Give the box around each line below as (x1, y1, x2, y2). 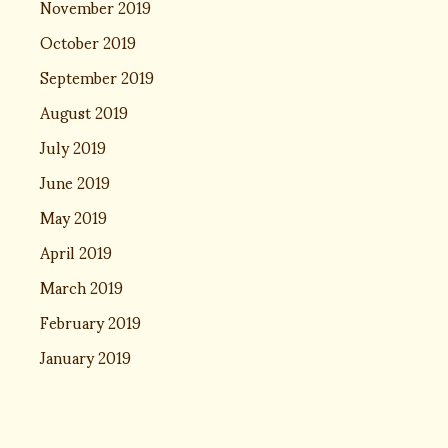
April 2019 (40, 228, 112, 275)
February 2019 (40, 298, 141, 345)
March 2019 (40, 263, 123, 310)
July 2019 (40, 123, 106, 170)
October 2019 (40, 18, 136, 65)
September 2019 (40, 53, 154, 100)
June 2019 (40, 158, 110, 205)
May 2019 (40, 193, 107, 240)
